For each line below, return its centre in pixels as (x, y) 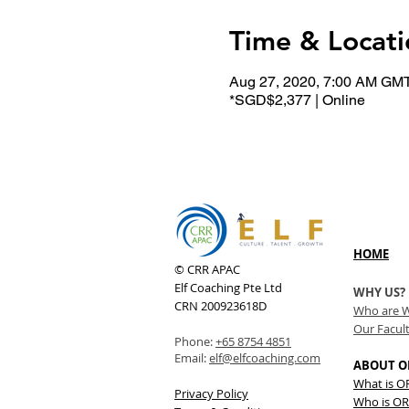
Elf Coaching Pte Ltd (228, 288)
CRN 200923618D (220, 306)
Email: (192, 358)
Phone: (195, 341)
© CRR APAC (207, 269)
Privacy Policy (211, 393)
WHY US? (379, 292)
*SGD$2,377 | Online (297, 100)
